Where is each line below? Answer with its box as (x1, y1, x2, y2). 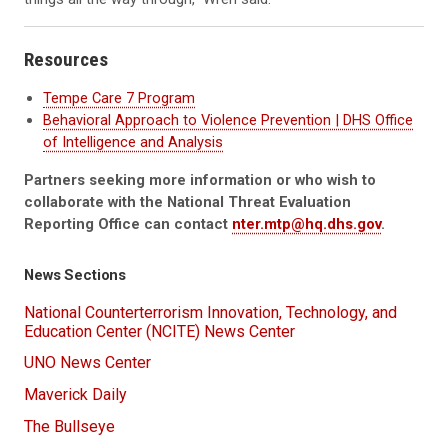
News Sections (24, 266, 127, 285)
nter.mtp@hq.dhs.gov (232, 215, 381, 234)
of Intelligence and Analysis (43, 133, 224, 152)
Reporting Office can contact (24, 215, 232, 234)
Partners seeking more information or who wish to (24, 171, 376, 190)
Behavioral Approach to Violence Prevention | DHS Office (43, 111, 414, 130)
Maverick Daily (24, 385, 127, 405)
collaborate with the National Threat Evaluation (24, 193, 351, 212)
